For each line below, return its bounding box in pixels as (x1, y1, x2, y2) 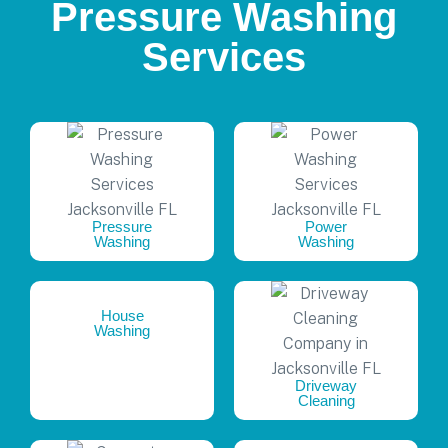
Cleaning (297, 391, 355, 409)
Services (142, 34, 306, 79)
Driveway (295, 376, 357, 394)
